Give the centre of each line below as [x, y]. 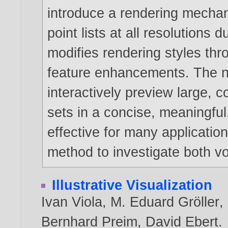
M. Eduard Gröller [165, 202]
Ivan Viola [72, 202]
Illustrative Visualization [132, 185]
